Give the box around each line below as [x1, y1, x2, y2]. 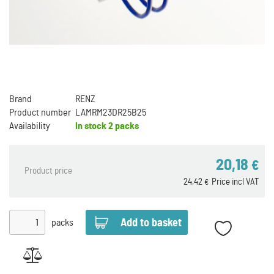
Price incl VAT [212, 177, 259, 187]
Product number [9, 108, 71, 117]
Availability [9, 121, 50, 131]
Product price [24, 166, 72, 176]
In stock [75, 121, 106, 131]
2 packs [106, 121, 139, 131]
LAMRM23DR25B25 [75, 108, 146, 117]
